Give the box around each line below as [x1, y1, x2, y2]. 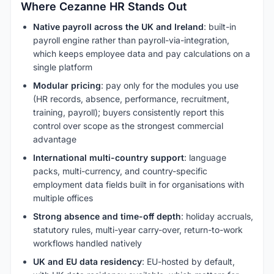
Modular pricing [33, 80, 101, 91]
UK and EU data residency [33, 256, 142, 267]
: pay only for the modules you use [101, 80, 239, 91]
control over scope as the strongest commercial [33, 120, 223, 131]
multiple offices [33, 192, 93, 203]
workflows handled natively [33, 237, 142, 248]
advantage [33, 133, 76, 144]
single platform [33, 61, 92, 72]
